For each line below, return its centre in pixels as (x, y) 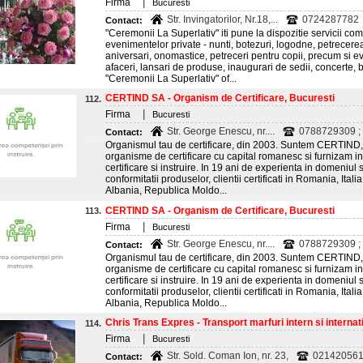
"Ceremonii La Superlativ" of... (171, 79)
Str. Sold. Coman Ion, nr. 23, (228, 356)
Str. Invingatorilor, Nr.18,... (222, 19)
